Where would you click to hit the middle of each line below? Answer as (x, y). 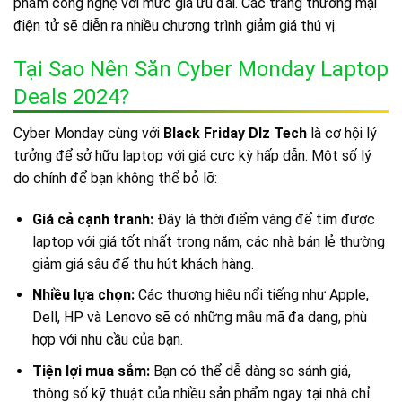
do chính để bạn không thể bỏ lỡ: (115, 179)
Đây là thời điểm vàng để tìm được (264, 219)
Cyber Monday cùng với (88, 134)
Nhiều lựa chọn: (83, 295)
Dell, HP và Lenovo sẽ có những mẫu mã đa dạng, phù (199, 318)
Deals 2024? (71, 97)
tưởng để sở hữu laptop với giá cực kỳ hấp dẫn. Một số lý (192, 156)
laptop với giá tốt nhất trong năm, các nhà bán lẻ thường (208, 241)
